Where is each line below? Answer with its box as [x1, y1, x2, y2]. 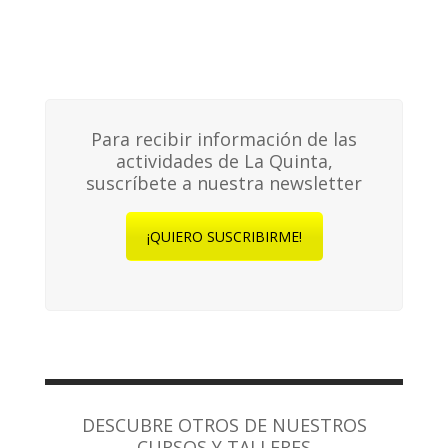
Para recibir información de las [91, 126, 357, 151]
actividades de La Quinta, [115, 148, 333, 173]
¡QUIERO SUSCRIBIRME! [146, 226, 302, 246]
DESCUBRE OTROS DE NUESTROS [81, 413, 367, 438]
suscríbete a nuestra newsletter [86, 170, 362, 195]
